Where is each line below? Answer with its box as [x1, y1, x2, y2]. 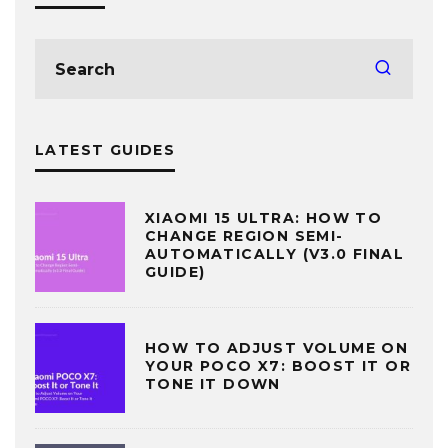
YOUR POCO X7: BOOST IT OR [145, 356, 411, 375]
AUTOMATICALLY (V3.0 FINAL [145, 244, 404, 263]
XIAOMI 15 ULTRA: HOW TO [145, 208, 383, 227]
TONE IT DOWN [145, 374, 281, 393]
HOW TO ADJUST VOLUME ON [145, 338, 409, 357]
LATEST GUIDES [35, 141, 176, 159]
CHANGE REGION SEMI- [145, 226, 344, 245]
